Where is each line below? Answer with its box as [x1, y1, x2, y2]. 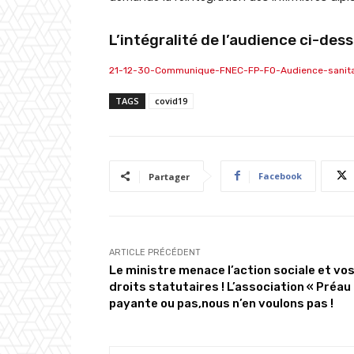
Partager [149, 170, 190, 183]
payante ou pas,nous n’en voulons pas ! [109, 296, 333, 311]
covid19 [155, 94, 187, 107]
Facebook [258, 169, 302, 182]
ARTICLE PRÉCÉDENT [109, 247, 201, 258]
